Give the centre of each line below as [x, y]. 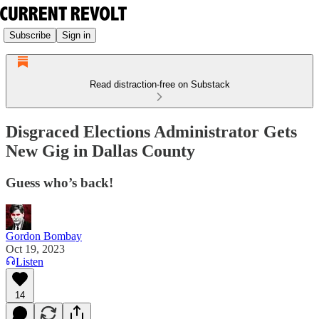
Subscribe [30, 35]
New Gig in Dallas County [100, 151]
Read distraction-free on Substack [159, 84]
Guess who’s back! [59, 182]
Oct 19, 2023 [35, 249]
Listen [30, 261]
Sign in [76, 35]
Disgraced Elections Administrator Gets [151, 131]
